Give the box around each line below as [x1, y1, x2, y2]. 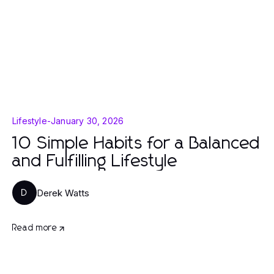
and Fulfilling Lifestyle [12, 153, 178, 170]
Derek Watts [37, 187, 89, 199]
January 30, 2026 [51, 116, 124, 126]
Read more [12, 224, 57, 232]
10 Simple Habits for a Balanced [12, 135, 261, 152]
